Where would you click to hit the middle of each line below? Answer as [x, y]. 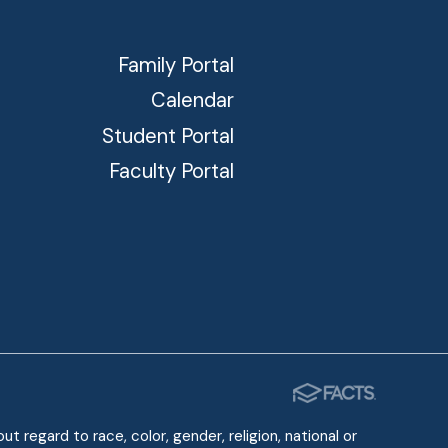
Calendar [193, 100]
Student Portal [168, 135]
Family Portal [176, 64]
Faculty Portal [172, 171]
